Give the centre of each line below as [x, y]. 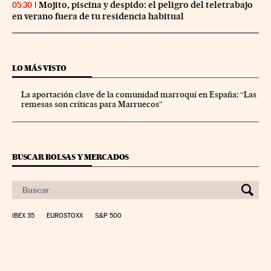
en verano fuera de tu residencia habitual [98, 16]
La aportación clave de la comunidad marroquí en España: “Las [139, 94]
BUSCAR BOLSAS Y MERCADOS [71, 157]
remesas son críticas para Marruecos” [92, 104]
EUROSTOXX [65, 215]
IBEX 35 [23, 215]
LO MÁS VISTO [40, 68]
